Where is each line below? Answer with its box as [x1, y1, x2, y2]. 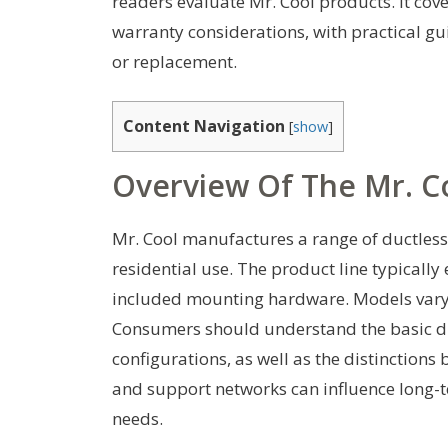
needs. [112, 406, 163, 430]
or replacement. [112, 49, 237, 73]
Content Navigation [123, 114, 285, 137]
